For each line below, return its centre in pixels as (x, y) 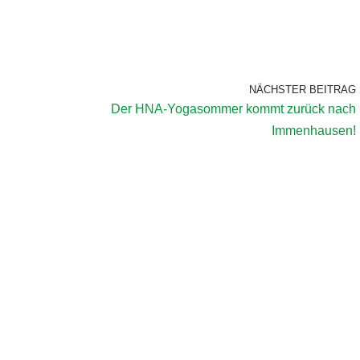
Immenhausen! (314, 130)
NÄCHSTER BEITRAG (303, 89)
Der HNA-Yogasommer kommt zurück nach (233, 108)
